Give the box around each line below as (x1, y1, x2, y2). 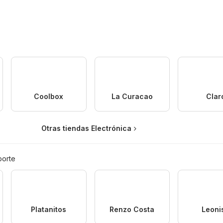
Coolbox (34, 92, 64, 101)
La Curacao (111, 92, 153, 101)
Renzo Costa (110, 205, 155, 214)
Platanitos (31, 205, 67, 214)
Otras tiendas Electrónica (41, 123, 131, 132)
